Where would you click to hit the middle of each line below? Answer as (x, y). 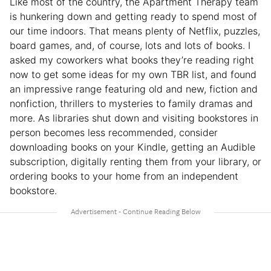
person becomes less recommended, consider (114, 132)
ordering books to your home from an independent (124, 176)
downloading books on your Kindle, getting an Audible (132, 147)
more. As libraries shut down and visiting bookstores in (134, 118)
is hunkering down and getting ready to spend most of (133, 16)
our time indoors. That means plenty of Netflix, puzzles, (135, 31)
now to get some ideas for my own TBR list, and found (133, 74)
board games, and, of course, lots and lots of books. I (130, 45)
